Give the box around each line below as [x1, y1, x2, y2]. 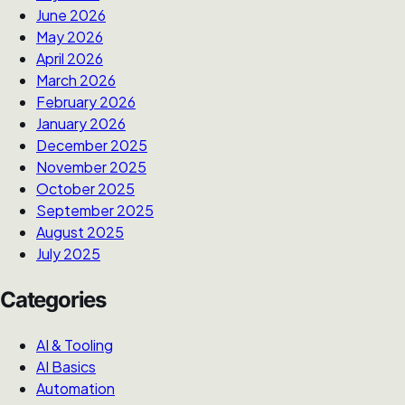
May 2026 [36, 26, 103, 46]
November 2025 [36, 156, 146, 176]
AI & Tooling [36, 334, 113, 354]
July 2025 [36, 243, 100, 263]
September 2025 [36, 200, 154, 220]
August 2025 [36, 221, 124, 241]
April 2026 [36, 48, 103, 68]
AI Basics [36, 356, 96, 376]
